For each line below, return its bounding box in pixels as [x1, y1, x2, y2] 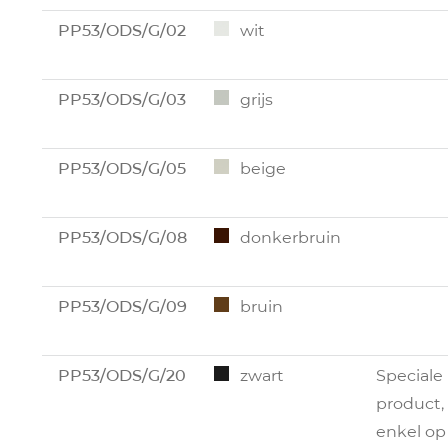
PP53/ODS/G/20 [58, 365, 186, 385]
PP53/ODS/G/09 [58, 296, 187, 316]
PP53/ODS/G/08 [58, 227, 187, 247]
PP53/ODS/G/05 [58, 158, 186, 178]
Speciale [376, 365, 443, 385]
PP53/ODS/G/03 [58, 89, 186, 109]
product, [376, 393, 444, 413]
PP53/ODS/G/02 [58, 20, 186, 40]
